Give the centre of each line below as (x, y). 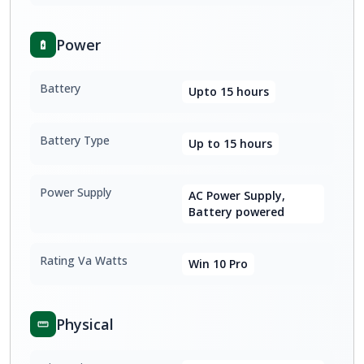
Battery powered (236, 212)
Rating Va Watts (84, 260)
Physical (85, 324)
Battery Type (75, 140)
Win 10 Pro (218, 264)
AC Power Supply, (237, 195)
